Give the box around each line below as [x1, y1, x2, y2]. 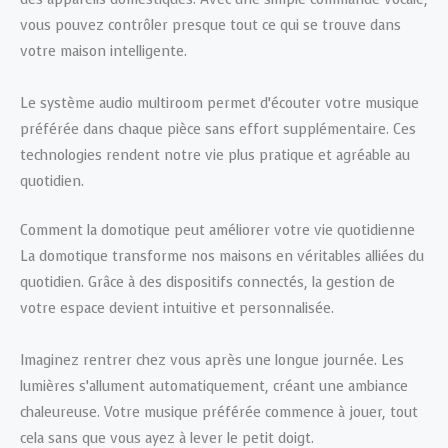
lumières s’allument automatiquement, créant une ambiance [20, 376, 408, 396]
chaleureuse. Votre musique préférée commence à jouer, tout [20, 402, 418, 422]
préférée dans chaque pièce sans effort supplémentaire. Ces [20, 120, 416, 140]
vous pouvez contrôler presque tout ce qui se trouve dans [20, 16, 401, 36]
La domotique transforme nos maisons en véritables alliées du [20, 246, 424, 266]
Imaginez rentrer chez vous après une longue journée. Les [20, 350, 404, 370]
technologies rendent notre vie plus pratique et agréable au [20, 146, 410, 166]
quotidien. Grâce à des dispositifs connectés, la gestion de [20, 272, 395, 292]
